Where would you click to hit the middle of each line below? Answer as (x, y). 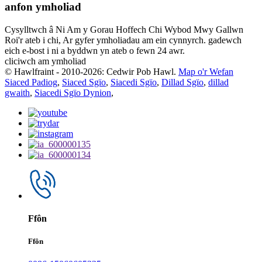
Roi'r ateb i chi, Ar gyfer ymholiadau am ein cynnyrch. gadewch (123, 40)
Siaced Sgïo (84, 82)
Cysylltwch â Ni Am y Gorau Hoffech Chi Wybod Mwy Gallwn (124, 29)
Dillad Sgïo (182, 82)
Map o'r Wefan (206, 71)
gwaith (17, 92)
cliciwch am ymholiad (45, 61)
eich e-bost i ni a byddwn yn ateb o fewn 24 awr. (95, 50)
